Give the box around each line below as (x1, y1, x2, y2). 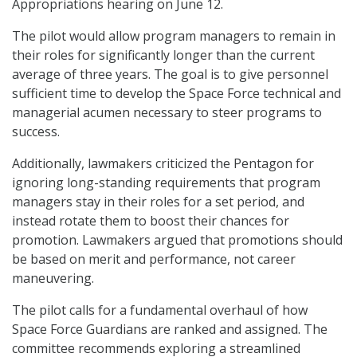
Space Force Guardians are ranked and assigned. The (12, 320, 328, 339)
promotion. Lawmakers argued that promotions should (12, 231, 343, 249)
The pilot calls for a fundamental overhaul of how (12, 301, 308, 320)
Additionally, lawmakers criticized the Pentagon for (12, 155, 314, 173)
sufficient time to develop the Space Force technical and (12, 84, 341, 103)
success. (12, 123, 60, 141)
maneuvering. (12, 269, 94, 288)
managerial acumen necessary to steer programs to (12, 104, 322, 122)
